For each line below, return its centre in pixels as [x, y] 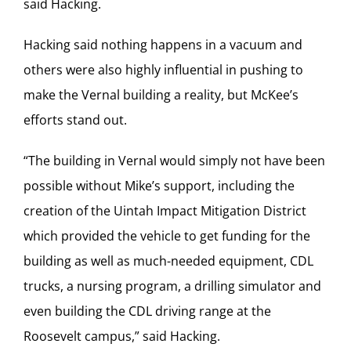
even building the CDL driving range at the [147, 311]
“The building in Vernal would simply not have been [174, 160]
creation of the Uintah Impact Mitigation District [165, 210]
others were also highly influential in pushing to [163, 69]
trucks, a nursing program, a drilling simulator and [172, 286]
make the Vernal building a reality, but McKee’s [161, 94]
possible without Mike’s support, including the [159, 185]
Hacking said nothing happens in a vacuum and [163, 44]
